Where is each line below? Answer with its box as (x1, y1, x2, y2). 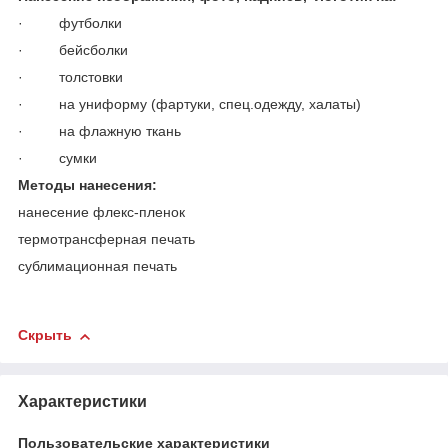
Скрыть (18, 327, 72, 344)
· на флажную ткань (18, 123, 181, 140)
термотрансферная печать (18, 231, 195, 248)
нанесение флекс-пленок (18, 204, 185, 221)
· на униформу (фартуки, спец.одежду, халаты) (18, 96, 361, 113)
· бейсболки (18, 42, 128, 59)
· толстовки (18, 69, 123, 86)
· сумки (18, 150, 97, 167)
